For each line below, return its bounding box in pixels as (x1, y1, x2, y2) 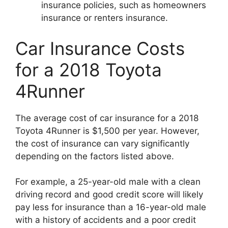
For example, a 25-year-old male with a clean (15, 177, 201, 187)
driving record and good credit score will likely (15, 189, 203, 199)
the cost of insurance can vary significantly (15, 138, 189, 149)
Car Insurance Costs (15, 37, 185, 59)
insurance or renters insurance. (41, 13, 168, 23)
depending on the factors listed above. (15, 151, 174, 161)
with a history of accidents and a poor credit (15, 215, 196, 225)
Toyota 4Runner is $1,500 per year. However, (15, 125, 199, 136)
